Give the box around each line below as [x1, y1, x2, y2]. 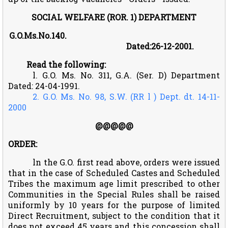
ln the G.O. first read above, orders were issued [33, 156, 220, 167]
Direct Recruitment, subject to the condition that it [8, 210, 220, 221]
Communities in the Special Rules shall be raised [8, 188, 220, 199]
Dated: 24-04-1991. [8, 80, 80, 91]
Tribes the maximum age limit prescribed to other [8, 178, 220, 189]
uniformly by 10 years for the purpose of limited [8, 199, 220, 210]
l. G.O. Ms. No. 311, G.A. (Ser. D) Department [33, 69, 220, 80]
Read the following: [8, 59, 106, 70]
